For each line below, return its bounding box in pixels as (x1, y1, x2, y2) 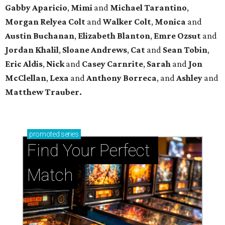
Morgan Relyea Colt (5, 17, 87, 27)
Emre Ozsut (154, 31, 202, 41)
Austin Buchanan (5, 31, 74, 41)
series (59, 130, 79, 139)
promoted (29, 130, 60, 139)
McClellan (5, 73, 46, 83)
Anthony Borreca (85, 73, 157, 83)
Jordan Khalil (5, 45, 59, 55)
